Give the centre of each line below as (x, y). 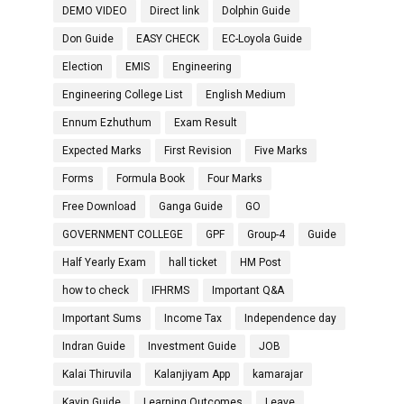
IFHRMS (170, 290)
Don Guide (88, 39)
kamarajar (278, 374)
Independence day (290, 318)
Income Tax (193, 318)
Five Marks (281, 151)
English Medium (246, 95)
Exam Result (206, 123)
